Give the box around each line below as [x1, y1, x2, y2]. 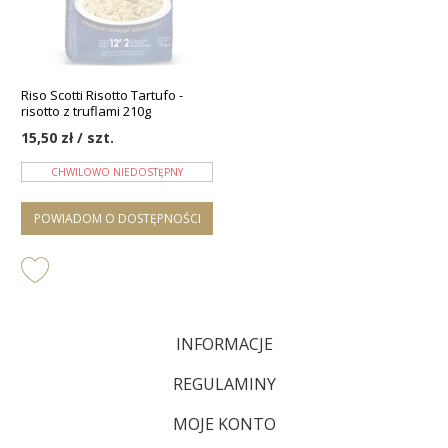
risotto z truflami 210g [21, 102, 151, 121]
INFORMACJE [175, 333, 273, 356]
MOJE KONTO [172, 413, 276, 436]
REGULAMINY [172, 373, 276, 396]
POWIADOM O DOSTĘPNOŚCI [33, 210, 201, 228]
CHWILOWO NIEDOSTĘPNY [51, 164, 183, 179]
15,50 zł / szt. [21, 128, 114, 148]
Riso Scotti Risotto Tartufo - [21, 86, 183, 105]
